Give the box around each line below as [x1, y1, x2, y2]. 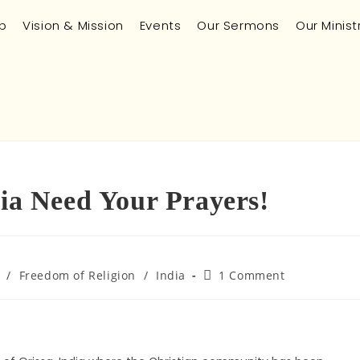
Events [139, 17, 182, 34]
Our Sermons [197, 17, 280, 34]
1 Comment [219, 268, 285, 283]
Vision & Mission [22, 17, 124, 34]
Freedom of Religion [18, 268, 137, 283]
